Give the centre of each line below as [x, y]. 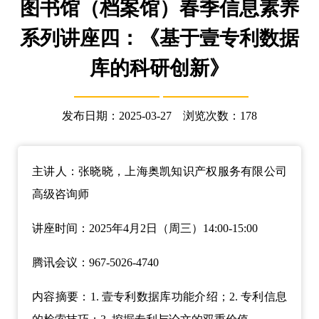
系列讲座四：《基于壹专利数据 [159, 38]
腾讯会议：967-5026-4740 [95, 262]
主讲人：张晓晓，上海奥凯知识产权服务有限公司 [159, 171]
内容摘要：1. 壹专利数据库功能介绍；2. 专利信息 [159, 297]
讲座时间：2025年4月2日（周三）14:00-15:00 [145, 228]
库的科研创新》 [159, 68]
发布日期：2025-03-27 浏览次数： [151, 116]
